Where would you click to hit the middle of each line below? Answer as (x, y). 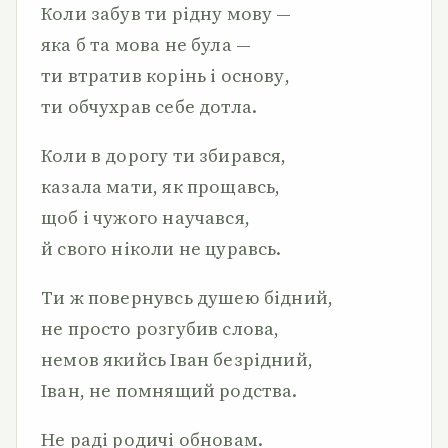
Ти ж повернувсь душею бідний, (187, 297)
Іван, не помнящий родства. (169, 390)
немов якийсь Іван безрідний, (177, 359)
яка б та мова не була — (146, 44)
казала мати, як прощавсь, (161, 186)
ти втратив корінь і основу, (165, 75)
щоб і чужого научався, (145, 217)
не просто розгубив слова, (160, 328)
